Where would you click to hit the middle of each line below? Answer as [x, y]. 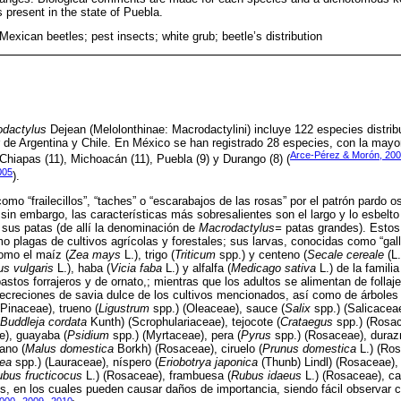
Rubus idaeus [266, 376]
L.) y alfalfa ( [196, 269]
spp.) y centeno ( [261, 255]
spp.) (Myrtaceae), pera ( [175, 336]
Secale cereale [346, 255]
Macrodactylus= [240, 228]
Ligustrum [124, 309]
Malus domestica [69, 349]
